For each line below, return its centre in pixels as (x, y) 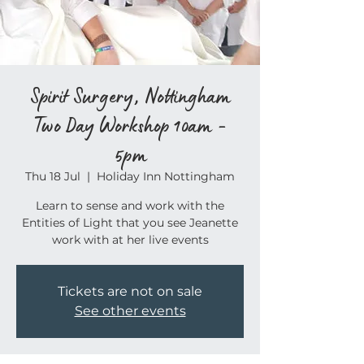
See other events (130, 310)
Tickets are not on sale (130, 291)
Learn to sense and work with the (130, 205)
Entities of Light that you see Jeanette (130, 222)
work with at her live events (130, 239)
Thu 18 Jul (53, 176)
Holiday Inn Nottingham (166, 176)
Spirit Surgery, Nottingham (130, 95)
